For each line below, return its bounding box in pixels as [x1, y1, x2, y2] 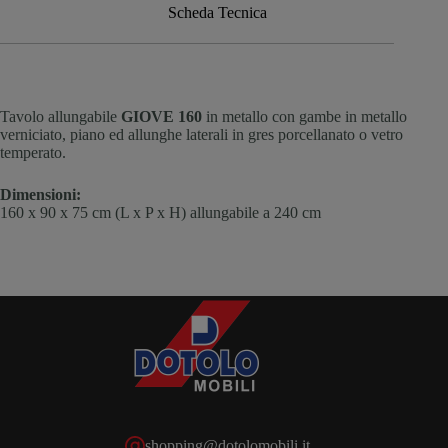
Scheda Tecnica [167, 4, 267, 22]
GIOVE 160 [121, 108, 202, 126]
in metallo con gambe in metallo [202, 108, 407, 126]
